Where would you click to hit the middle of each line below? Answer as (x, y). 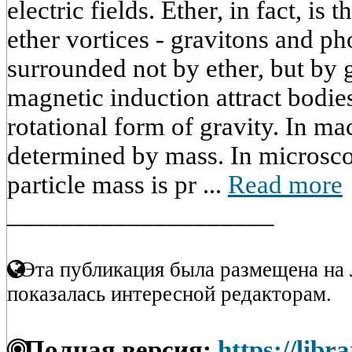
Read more (285, 185)
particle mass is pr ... (117, 185)
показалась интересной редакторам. (169, 294)
